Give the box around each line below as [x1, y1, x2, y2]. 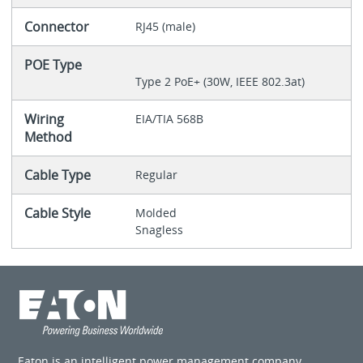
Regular [135, 167, 177, 183]
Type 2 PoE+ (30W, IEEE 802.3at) [135, 74, 305, 90]
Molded [135, 205, 180, 221]
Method [23, 128, 72, 147]
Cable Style [23, 204, 91, 223]
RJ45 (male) [135, 19, 195, 35]
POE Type [23, 56, 82, 75]
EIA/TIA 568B [135, 111, 203, 127]
